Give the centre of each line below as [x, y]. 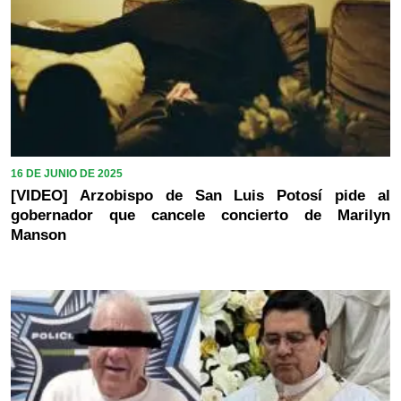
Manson [38, 235]
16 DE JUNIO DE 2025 [67, 173]
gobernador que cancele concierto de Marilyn [200, 215]
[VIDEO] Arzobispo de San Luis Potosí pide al [200, 195]
